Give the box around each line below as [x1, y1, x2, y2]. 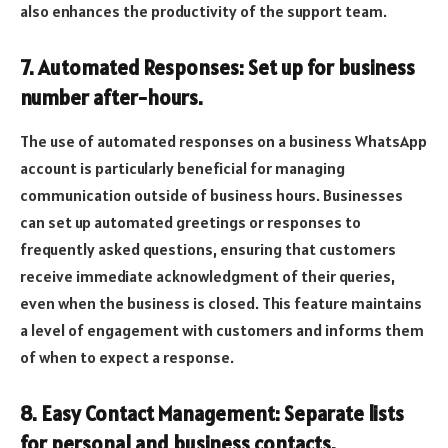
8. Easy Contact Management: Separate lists [20, 400, 404, 427]
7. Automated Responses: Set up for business [20, 54, 415, 81]
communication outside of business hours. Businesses [20, 185, 403, 206]
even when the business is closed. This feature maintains [20, 293, 422, 314]
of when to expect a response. [20, 347, 234, 368]
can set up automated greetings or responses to [20, 212, 361, 233]
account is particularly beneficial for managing [20, 158, 345, 179]
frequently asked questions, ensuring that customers [20, 239, 396, 260]
